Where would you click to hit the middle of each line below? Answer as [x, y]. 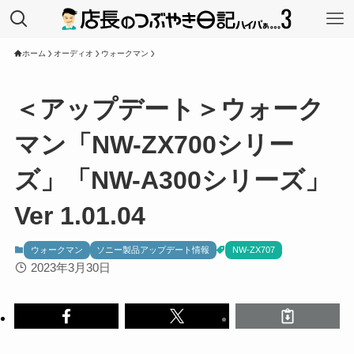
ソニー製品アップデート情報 [153, 250]
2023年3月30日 [70, 268]
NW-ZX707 [253, 250]
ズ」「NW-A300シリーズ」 [172, 181]
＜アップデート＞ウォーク [169, 109]
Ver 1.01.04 [79, 216]
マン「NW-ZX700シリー [154, 145]
